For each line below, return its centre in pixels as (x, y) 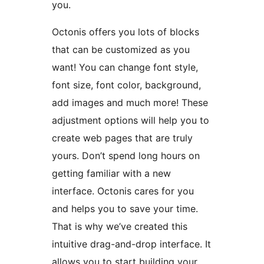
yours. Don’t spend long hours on (126, 156)
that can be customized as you (121, 50)
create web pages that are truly (122, 138)
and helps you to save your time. (125, 209)
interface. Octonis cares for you (123, 191)
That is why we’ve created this (120, 227)
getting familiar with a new (111, 174)
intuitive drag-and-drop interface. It (131, 244)
